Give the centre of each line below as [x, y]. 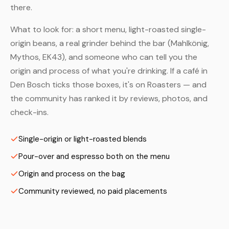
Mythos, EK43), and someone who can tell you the [104, 57]
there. [21, 7]
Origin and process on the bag [72, 174]
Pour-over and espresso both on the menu [94, 156]
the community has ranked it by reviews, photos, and [109, 98]
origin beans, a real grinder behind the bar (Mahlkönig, [110, 43]
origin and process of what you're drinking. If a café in [109, 71]
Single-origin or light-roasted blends [83, 139]
